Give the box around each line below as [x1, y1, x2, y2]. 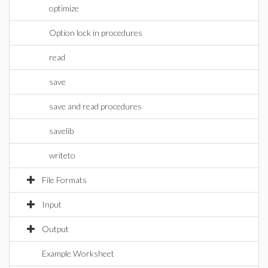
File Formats [42, 175, 87, 185]
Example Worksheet [42, 248, 114, 258]
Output [42, 224, 69, 234]
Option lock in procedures [49, 28, 142, 38]
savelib [49, 126, 74, 136]
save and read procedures [49, 101, 142, 111]
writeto [49, 150, 75, 160]
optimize [49, 3, 79, 13]
